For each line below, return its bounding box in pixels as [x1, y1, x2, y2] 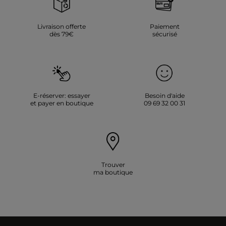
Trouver [101, 161, 125, 169]
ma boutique [93, 168, 133, 177]
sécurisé [152, 30, 177, 38]
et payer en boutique [30, 99, 93, 107]
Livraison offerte [37, 23, 86, 31]
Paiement [149, 23, 180, 31]
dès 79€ [49, 30, 74, 38]
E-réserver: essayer [33, 92, 90, 100]
